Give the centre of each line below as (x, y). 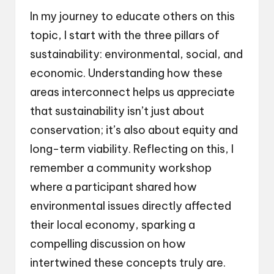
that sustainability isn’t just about (117, 111)
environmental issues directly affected (131, 206)
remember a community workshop (121, 168)
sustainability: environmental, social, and (136, 54)
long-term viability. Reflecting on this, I (132, 149)
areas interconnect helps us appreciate (132, 92)
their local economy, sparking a (113, 224)
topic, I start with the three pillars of (125, 35)
